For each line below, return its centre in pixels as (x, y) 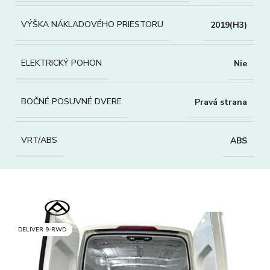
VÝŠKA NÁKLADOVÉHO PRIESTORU (92, 24)
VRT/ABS (39, 140)
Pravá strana (221, 102)
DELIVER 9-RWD (42, 230)
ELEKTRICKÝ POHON (61, 63)
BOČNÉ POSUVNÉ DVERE (71, 102)
